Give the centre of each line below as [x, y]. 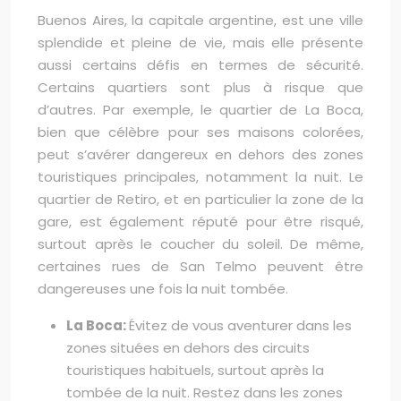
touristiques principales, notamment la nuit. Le [200, 177]
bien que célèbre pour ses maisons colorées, [200, 132]
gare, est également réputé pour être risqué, [200, 222]
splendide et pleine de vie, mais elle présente [200, 43]
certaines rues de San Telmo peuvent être [200, 266]
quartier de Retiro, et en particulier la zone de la [200, 199]
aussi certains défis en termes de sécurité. [200, 65]
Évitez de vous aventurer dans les [240, 325]
